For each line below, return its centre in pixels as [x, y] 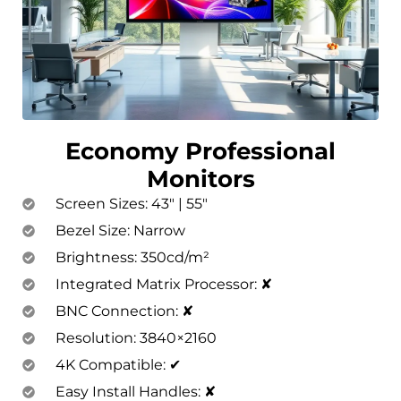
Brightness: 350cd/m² [132, 257]
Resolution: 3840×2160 [136, 338]
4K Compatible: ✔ [118, 365]
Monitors [200, 179]
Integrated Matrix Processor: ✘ [163, 284]
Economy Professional [200, 151]
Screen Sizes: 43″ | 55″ [131, 204]
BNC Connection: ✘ [124, 311]
